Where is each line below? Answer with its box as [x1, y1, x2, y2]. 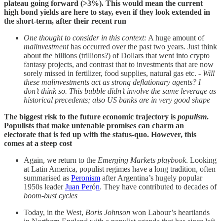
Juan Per [65, 182, 92, 191]
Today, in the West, [24, 208, 85, 217]
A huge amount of [147, 33, 204, 42]
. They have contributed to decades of [100, 182, 217, 191]
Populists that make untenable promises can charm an [4, 121, 184, 130]
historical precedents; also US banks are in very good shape [24, 95, 210, 104]
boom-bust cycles [24, 191, 77, 200]
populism [178, 112, 207, 121]
